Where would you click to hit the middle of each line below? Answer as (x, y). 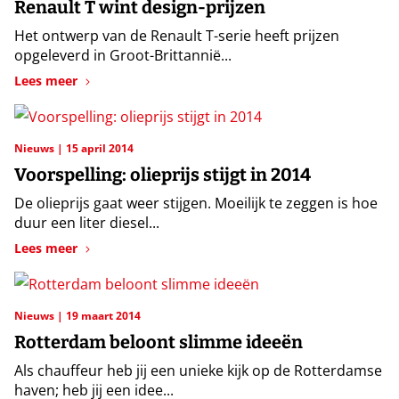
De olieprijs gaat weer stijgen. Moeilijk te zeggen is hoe (196, 203)
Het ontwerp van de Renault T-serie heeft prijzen (177, 35)
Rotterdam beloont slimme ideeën (159, 342)
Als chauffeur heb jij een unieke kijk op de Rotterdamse (198, 370)
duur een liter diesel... (87, 222)
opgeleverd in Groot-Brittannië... (123, 55)
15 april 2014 (100, 148)
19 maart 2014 (103, 315)
